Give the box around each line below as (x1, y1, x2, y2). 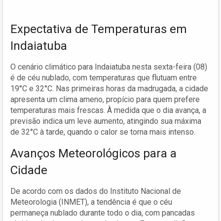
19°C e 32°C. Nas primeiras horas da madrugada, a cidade (10, 83, 208, 93)
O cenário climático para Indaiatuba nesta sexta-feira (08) (10, 62, 207, 72)
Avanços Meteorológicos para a (10, 146, 177, 160)
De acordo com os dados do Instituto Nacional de (10, 186, 181, 196)
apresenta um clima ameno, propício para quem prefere (10, 94, 200, 104)
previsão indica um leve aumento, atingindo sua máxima (10, 116, 201, 126)
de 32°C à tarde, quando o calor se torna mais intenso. (10, 127, 195, 137)
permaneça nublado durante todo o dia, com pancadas (10, 208, 195, 218)
